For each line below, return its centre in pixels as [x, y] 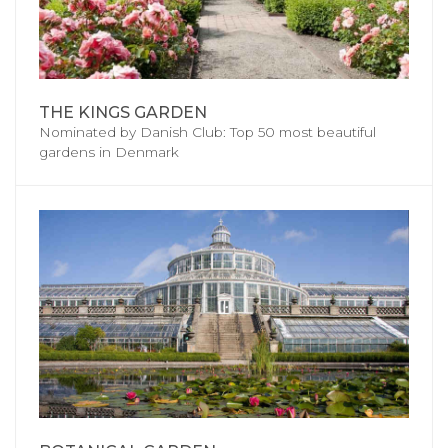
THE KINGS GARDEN [123, 113]
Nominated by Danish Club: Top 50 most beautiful [207, 132]
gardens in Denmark [109, 152]
